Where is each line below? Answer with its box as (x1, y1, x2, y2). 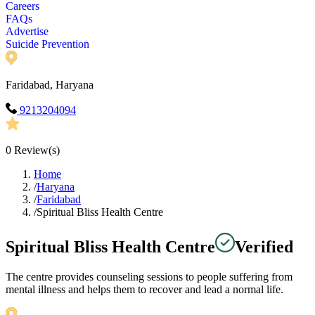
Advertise (6, 25, 49, 38)
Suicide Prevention (6, 38, 89, 51)
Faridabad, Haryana (6, 79, 94, 91)
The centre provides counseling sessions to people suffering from (6, 271, 292, 283)
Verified (235, 238, 293, 257)
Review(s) (11, 144, 60, 157)
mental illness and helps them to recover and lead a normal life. (6, 283, 283, 296)
